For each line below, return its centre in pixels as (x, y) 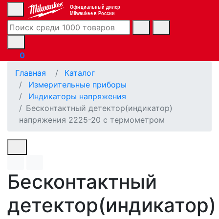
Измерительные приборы (77, 84)
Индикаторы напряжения (77, 96)
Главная (31, 73)
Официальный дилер (95, 7)
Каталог (80, 73)
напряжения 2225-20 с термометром (92, 120)
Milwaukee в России (92, 13)
